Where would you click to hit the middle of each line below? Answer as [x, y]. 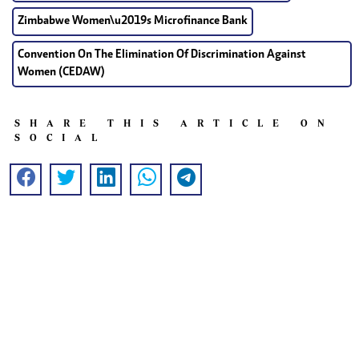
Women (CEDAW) [61, 73]
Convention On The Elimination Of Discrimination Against [162, 55]
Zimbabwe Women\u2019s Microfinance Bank [133, 22]
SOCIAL [61, 138]
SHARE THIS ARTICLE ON [174, 123]
